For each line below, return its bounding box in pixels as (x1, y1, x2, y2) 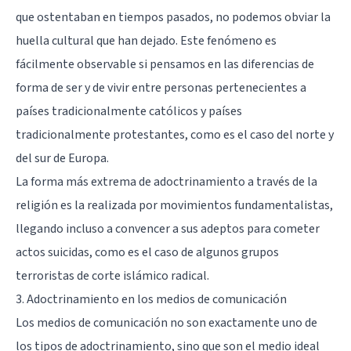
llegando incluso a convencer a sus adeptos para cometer (16, 219, 320, 237)
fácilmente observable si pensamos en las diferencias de (16, 55, 314, 73)
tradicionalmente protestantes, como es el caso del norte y (16, 125, 334, 143)
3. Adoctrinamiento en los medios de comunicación (16, 290, 287, 308)
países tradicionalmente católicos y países (16, 102, 242, 120)
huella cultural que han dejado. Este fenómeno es (16, 31, 277, 49)
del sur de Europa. (16, 149, 109, 167)
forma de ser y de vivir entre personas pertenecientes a (16, 78, 306, 96)
